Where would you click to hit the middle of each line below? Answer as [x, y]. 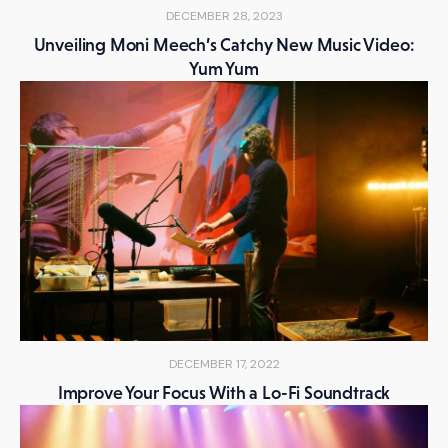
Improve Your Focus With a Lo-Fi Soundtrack [224, 392]
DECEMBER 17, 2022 [224, 363]
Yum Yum [224, 69]
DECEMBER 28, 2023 [224, 16]
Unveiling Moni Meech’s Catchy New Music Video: [224, 45]
